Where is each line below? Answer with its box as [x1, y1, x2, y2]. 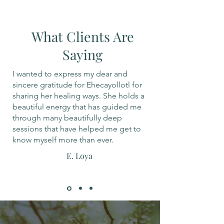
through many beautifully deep [12, 112, 122, 122]
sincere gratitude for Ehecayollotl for [12, 79, 142, 89]
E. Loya [66, 150, 92, 161]
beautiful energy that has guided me [12, 101, 141, 111]
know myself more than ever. [12, 134, 113, 144]
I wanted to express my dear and [12, 68, 127, 78]
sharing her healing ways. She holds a [12, 90, 144, 100]
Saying [62, 45, 102, 63]
